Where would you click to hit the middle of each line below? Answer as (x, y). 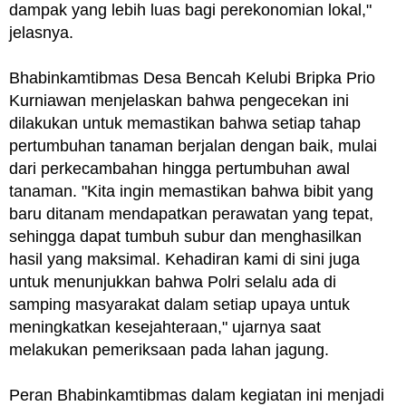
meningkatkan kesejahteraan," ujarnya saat (165, 327)
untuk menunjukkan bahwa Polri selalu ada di (173, 281)
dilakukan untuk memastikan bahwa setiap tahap (185, 123)
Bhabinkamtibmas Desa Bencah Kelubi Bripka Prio (192, 77)
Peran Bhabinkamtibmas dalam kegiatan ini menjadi (197, 395)
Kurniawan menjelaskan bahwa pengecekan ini (179, 100)
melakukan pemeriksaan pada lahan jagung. (169, 349)
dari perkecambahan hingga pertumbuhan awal (179, 168)
